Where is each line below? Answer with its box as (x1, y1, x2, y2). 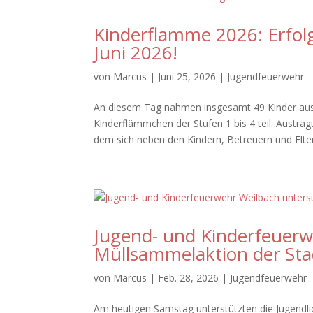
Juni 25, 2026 (158, 70, 217, 83)
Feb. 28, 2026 (158, 271, 219, 284)
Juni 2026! (94, 40, 178, 65)
